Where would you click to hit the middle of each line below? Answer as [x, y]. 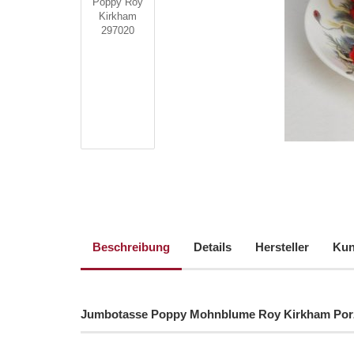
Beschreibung [131, 247]
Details [213, 247]
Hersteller [282, 247]
